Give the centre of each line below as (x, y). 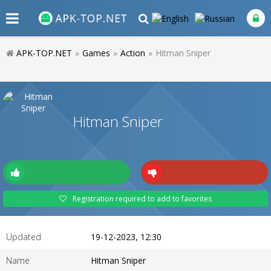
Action (133, 53)
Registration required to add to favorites (142, 199)
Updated (24, 237)
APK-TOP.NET (44, 53)
